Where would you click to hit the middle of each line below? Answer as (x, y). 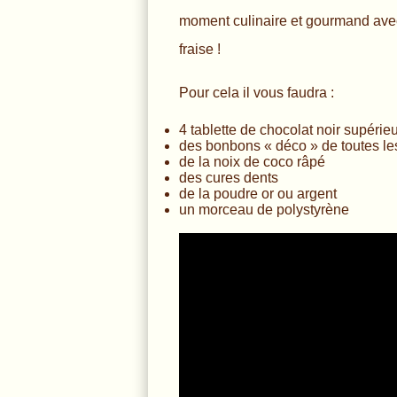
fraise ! (200, 50)
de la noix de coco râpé (252, 162)
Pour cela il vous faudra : (257, 93)
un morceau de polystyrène (264, 210)
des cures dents (229, 178)
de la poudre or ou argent (258, 194)
